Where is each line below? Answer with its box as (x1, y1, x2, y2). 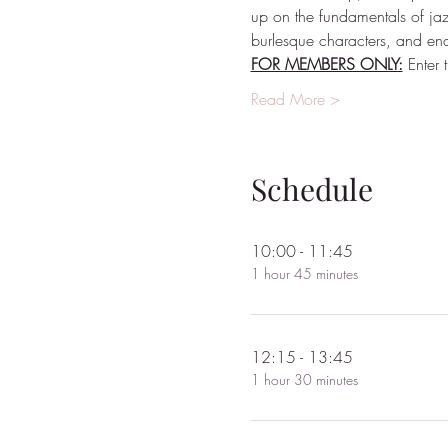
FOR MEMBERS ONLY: (250, 53, 403, 76)
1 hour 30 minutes (250, 370, 358, 390)
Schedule (250, 169, 373, 210)
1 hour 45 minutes (250, 264, 358, 284)
